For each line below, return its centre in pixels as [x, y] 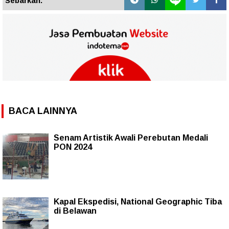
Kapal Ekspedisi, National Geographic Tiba [138, 202]
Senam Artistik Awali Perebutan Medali [131, 138]
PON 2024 [73, 147]
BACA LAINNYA [43, 111]
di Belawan [75, 211]
